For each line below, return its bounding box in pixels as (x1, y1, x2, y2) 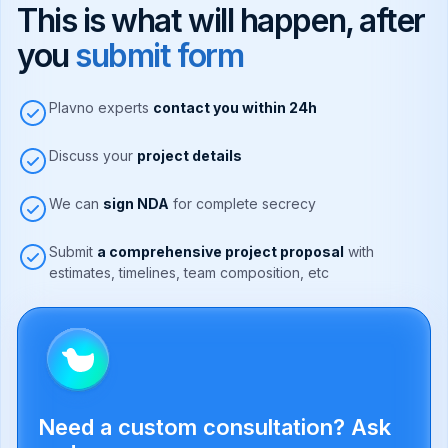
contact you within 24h (153, 99, 317, 117)
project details (137, 147, 242, 165)
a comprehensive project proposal (97, 243, 344, 261)
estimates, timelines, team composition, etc (49, 264, 329, 282)
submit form (75, 36, 244, 76)
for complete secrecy (169, 195, 316, 213)
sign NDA (103, 195, 169, 213)
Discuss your (49, 147, 137, 165)
